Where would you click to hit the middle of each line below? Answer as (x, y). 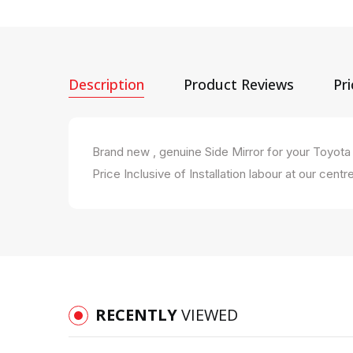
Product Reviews (239, 84)
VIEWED (210, 314)
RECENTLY (138, 314)
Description (106, 84)
